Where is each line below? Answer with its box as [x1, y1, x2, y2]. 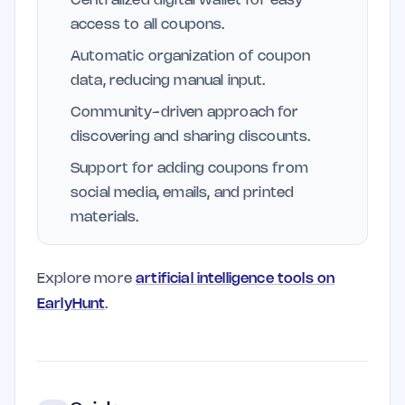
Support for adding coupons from [71, 162, 308, 175]
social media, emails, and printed [71, 186, 295, 200]
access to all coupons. [71, 18, 225, 32]
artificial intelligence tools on [136, 272, 335, 286]
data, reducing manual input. [71, 74, 266, 88]
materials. [71, 211, 139, 224]
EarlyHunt [37, 297, 106, 311]
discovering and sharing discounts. [71, 130, 311, 144]
